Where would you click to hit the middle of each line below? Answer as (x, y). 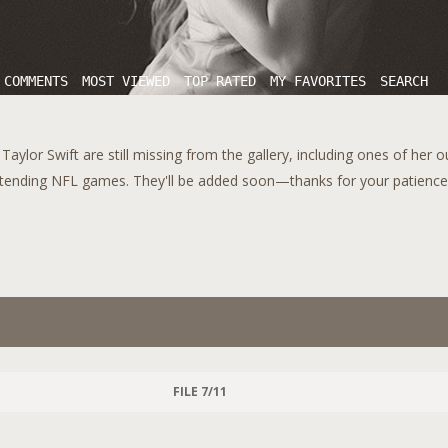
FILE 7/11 (199, 391)
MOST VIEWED (126, 81)
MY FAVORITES (318, 81)
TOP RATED (220, 81)
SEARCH (404, 81)
